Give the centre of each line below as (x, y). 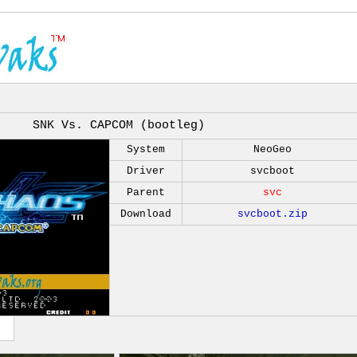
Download (146, 214)
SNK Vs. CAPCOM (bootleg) (118, 126)
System (146, 149)
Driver (146, 171)
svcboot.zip (273, 214)
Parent (146, 192)
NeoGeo (273, 149)
